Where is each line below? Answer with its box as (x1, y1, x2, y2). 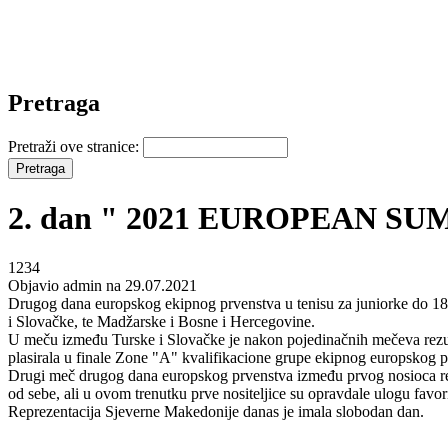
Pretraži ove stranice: (8, 137, 143, 155)
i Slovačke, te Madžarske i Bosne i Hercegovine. (8, 312, 315, 330)
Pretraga (8, 89, 100, 116)
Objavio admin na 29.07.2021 (8, 276, 197, 294)
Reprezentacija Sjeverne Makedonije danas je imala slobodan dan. (8, 402, 424, 420)
